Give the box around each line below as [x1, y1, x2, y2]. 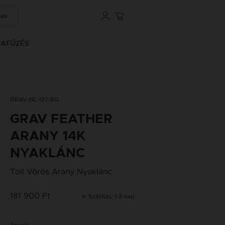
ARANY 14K [10, 130, 86, 143]
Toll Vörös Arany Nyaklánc [10, 167, 112, 177]
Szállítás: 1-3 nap [88, 192, 135, 200]
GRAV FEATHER [10, 113, 113, 126]
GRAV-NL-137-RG [10, 95, 59, 103]
